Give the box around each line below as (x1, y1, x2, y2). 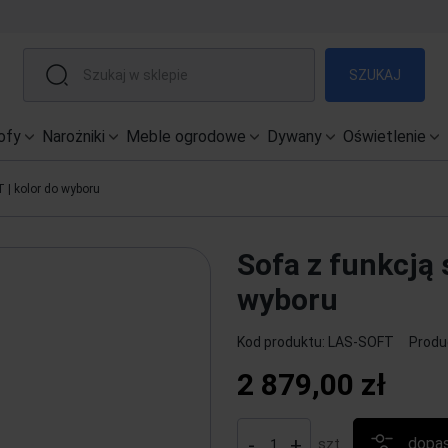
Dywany (267, 127, 322, 146)
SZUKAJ (348, 66, 401, 83)
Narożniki (42, 127, 105, 146)
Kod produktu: (236, 334, 325, 350)
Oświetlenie (343, 127, 426, 146)
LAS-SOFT (327, 334, 394, 350)
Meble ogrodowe (126, 127, 246, 146)
